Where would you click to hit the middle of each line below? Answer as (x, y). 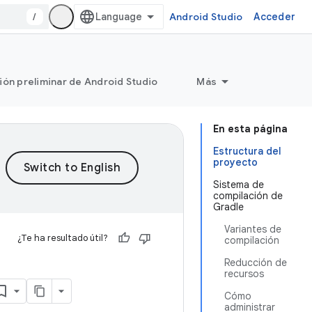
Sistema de (239, 185)
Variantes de (253, 229)
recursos (244, 274)
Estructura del (247, 151)
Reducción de (256, 263)
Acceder (274, 17)
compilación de (248, 196)
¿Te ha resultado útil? (63, 238)
